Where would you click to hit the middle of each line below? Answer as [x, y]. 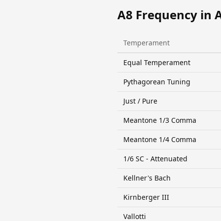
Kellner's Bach [147, 178]
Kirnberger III [146, 197]
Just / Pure [140, 101]
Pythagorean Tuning [157, 81]
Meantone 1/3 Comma [160, 120]
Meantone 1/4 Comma [160, 139]
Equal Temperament [157, 62]
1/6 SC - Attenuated [155, 158]
